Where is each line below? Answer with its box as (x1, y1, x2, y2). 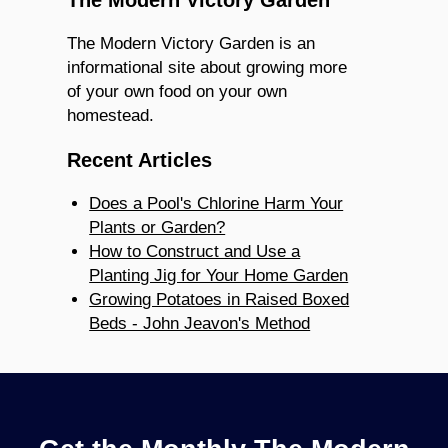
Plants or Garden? (89, 217, 226, 237)
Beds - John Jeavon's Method (89, 313, 311, 333)
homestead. (67, 105, 155, 125)
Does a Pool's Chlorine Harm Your (89, 193, 344, 213)
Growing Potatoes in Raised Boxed (89, 289, 350, 309)
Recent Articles (67, 148, 213, 171)
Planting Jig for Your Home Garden (89, 265, 349, 285)
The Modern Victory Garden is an (67, 33, 316, 53)
